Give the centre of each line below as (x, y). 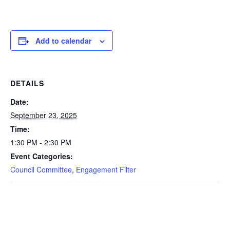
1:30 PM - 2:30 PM (41, 142)
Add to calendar (63, 41)
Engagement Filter (106, 169)
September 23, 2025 (44, 115)
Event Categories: (42, 156)
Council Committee (41, 169)
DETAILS (27, 83)
